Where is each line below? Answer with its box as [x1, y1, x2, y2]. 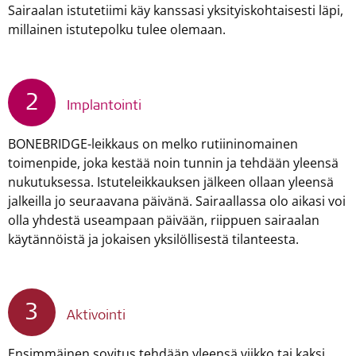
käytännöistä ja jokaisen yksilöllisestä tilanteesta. [8, 230, 299, 248]
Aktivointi [67, 309, 126, 323]
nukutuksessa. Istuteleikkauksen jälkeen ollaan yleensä [8, 172, 334, 191]
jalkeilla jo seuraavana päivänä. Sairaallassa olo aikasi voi [8, 192, 346, 210]
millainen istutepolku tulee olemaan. [8, 20, 226, 38]
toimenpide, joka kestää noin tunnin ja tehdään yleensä [8, 153, 339, 172]
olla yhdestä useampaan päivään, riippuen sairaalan [8, 211, 319, 229]
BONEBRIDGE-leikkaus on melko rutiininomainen [8, 134, 298, 153]
